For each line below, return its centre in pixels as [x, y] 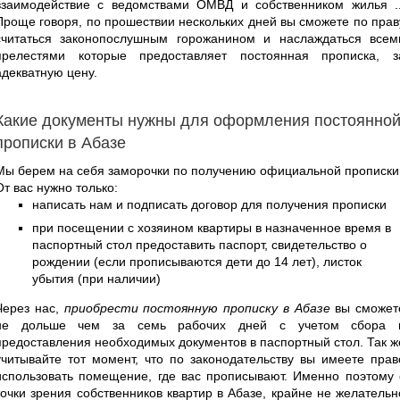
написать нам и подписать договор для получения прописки [209, 204]
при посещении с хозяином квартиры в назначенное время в [212, 227]
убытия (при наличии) [96, 278]
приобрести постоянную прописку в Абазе [197, 308]
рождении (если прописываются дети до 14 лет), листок [197, 261]
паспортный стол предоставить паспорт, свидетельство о [200, 244]
